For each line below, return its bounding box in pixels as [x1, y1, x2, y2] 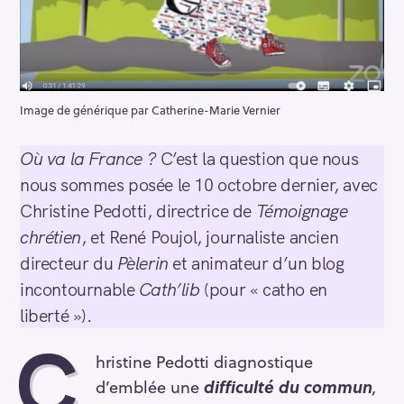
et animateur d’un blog [168, 252, 344, 275]
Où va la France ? [20, 147, 157, 170]
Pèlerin [116, 252, 169, 275]
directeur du [20, 252, 117, 275]
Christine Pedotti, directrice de [20, 199, 256, 223]
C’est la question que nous [156, 147, 359, 170]
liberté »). [20, 304, 93, 327]
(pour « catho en [199, 278, 327, 301]
